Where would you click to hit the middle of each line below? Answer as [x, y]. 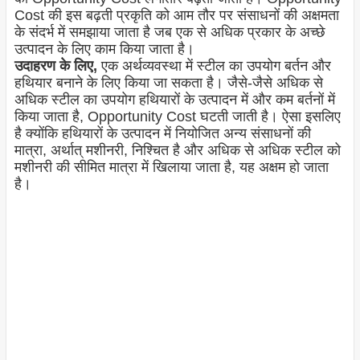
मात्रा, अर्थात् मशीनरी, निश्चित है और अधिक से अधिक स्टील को [177, 150]
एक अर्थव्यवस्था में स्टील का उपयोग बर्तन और [214, 65]
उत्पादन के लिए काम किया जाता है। [104, 49]
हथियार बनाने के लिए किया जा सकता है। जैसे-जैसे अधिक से [168, 82]
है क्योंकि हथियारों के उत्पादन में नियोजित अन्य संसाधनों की [162, 133]
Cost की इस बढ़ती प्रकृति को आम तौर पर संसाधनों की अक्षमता [176, 15]
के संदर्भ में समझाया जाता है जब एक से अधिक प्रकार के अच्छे [170, 32]
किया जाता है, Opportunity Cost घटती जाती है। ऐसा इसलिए [177, 116]
